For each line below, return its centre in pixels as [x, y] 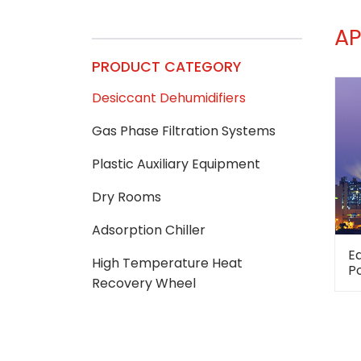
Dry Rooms [127, 197]
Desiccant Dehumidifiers [169, 98]
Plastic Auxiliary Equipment [176, 164]
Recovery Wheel [144, 283]
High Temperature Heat [167, 263]
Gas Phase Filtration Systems [184, 131]
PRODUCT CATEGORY [166, 66]
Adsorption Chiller [149, 230]
